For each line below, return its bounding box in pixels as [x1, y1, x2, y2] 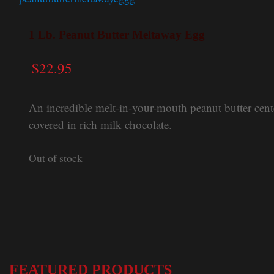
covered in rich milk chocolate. [29, 117, 172, 133]
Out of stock [29, 151, 83, 166]
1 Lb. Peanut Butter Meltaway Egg [29, 28, 206, 42]
